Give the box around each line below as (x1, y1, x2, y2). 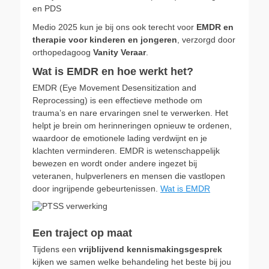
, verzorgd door (177, 35, 235, 44)
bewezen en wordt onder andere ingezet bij (32, 159, 197, 168)
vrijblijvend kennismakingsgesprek (79, 244, 222, 254)
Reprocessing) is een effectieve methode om (32, 95, 202, 105)
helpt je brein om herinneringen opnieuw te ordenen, (32, 121, 232, 130)
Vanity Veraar (93, 47, 146, 57)
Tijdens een (32, 244, 79, 254)
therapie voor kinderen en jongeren (32, 35, 177, 44)
